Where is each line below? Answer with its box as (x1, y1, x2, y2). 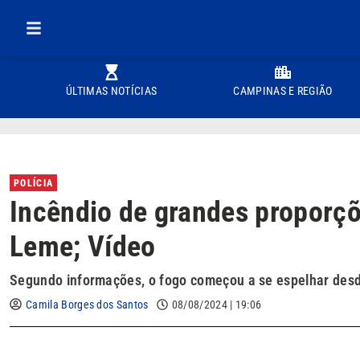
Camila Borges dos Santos (26, 298, 149, 311)
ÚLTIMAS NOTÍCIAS (66, 84, 157, 97)
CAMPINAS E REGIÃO (233, 84, 333, 97)
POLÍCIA (14, 178, 54, 189)
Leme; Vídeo (10, 230, 156, 264)
